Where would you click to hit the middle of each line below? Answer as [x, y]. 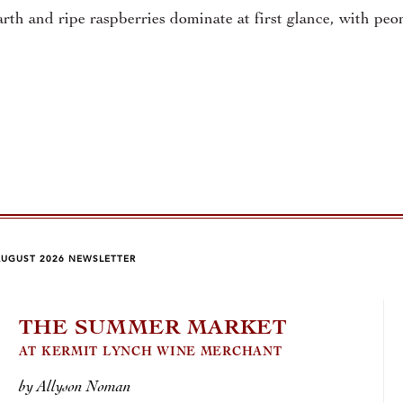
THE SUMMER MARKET [153, 328]
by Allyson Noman [75, 387]
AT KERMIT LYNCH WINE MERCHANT [150, 353]
